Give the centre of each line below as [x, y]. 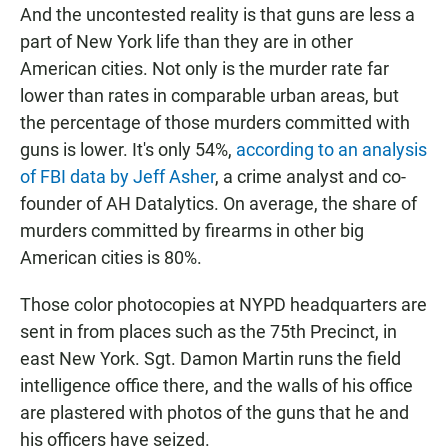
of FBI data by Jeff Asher [117, 177]
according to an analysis [331, 150]
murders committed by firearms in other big [192, 231]
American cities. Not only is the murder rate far [204, 69]
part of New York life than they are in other [186, 42]
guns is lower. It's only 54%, [128, 150]
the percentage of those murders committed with [215, 123]
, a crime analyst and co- [310, 177]
